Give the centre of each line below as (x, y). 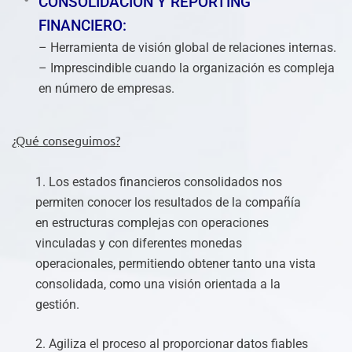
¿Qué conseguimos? (66, 140)
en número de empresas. (106, 88)
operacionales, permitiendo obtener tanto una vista (176, 264)
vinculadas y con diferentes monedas (139, 243)
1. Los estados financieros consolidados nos (159, 182)
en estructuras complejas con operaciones (152, 223)
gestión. (57, 304)
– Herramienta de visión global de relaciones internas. (187, 48)
